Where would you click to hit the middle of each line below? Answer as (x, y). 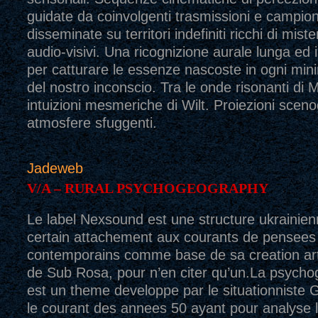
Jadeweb (55, 168)
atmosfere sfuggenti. (92, 123)
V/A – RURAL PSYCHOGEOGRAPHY (147, 188)
